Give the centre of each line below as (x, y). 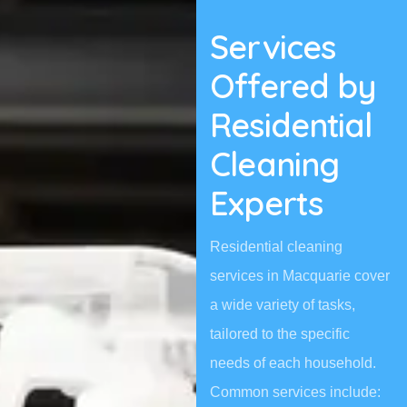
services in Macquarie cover (300, 275)
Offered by (293, 85)
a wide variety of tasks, (283, 304)
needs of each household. (293, 362)
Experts (266, 203)
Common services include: (296, 392)
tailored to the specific (280, 333)
